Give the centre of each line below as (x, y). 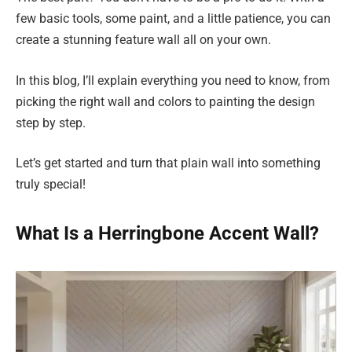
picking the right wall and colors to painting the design (165, 101)
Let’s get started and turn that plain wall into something (168, 163)
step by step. (51, 123)
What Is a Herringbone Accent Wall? (167, 234)
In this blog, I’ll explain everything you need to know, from (173, 80)
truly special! (51, 185)
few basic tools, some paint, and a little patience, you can (173, 19)
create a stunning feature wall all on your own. (143, 40)
